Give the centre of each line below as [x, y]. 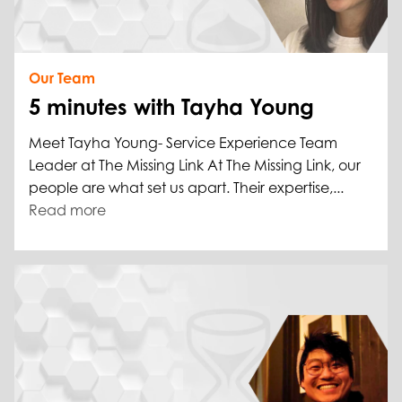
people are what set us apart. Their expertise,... [186, 188]
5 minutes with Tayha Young [171, 107]
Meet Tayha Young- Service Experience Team [183, 143]
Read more [67, 210]
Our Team [62, 79]
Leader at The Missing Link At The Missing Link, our [195, 166]
